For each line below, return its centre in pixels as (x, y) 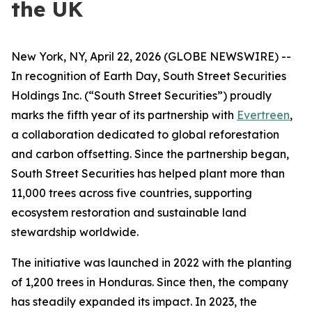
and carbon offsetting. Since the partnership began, (150, 154)
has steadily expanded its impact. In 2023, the (134, 302)
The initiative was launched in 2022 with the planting (151, 263)
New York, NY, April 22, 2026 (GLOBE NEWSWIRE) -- (151, 56)
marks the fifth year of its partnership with (124, 115)
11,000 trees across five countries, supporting (132, 193)
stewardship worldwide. (75, 232)
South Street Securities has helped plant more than (148, 173)
